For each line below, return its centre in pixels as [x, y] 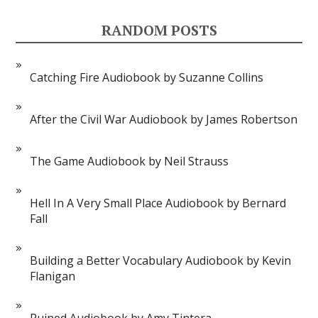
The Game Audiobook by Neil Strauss [130, 161]
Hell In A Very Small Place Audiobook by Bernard [158, 203]
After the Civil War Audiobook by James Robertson [164, 120]
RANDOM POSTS [159, 31]
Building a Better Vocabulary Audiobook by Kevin [161, 261]
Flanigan [53, 276]
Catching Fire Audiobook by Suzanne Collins [147, 78]
